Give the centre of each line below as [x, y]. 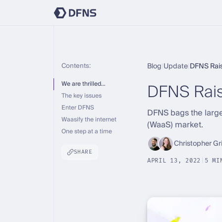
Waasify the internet [89, 120]
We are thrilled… [83, 84]
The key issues [81, 96]
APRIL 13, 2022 [174, 161]
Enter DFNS [78, 108]
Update [176, 66]
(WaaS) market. [175, 125]
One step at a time [86, 132]
